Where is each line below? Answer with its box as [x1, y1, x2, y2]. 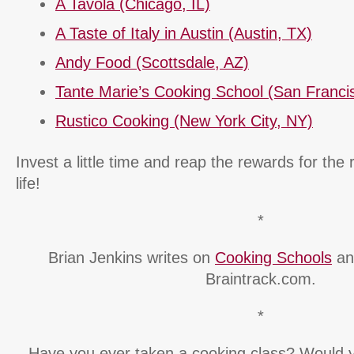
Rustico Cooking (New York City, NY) [55, 111, 313, 130]
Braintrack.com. [205, 269, 316, 288]
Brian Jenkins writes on [48, 248, 215, 266]
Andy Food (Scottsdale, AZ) [55, 53, 249, 71]
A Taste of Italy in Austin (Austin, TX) [55, 24, 312, 42]
